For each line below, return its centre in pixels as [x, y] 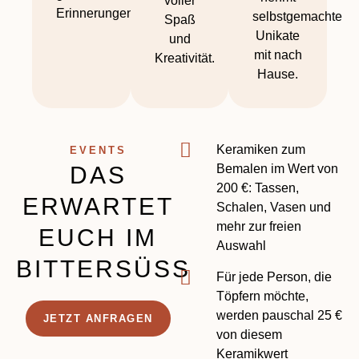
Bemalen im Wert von [278, 169]
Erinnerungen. [97, 13]
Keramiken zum [261, 149]
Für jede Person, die [274, 277]
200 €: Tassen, [258, 188]
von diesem [250, 335]
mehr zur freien [259, 226]
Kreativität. [184, 58]
